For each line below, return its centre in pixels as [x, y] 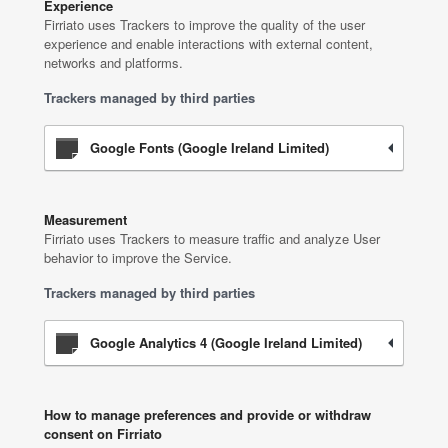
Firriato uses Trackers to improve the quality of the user [204, 24]
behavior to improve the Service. [138, 257]
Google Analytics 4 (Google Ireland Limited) [226, 342]
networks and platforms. [113, 62]
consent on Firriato [103, 433]
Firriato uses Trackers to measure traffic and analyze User [212, 238]
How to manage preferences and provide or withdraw [207, 414]
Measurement [85, 219]
